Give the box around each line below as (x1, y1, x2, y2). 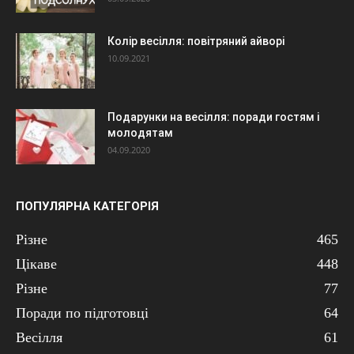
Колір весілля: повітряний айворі (107, 34, 284, 47)
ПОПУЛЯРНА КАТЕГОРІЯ (16, 198, 159, 213)
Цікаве (16, 255, 57, 272)
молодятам (107, 126, 173, 139)
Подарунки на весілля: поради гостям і (107, 110, 319, 123)
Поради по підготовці (16, 304, 149, 321)
